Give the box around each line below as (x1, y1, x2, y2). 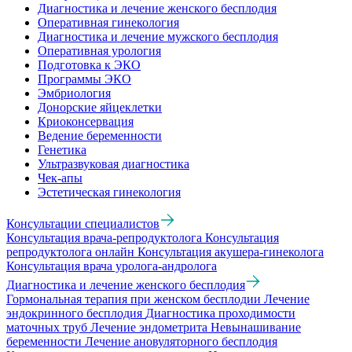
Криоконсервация (38, 115, 134, 129)
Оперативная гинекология (38, 16, 179, 30)
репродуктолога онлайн (6, 245, 137, 259)
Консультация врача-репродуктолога (6, 231, 205, 245)
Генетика (38, 143, 86, 157)
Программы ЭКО (38, 72, 131, 86)
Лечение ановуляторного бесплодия (85, 335, 277, 349)
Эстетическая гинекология (38, 185, 181, 200)
